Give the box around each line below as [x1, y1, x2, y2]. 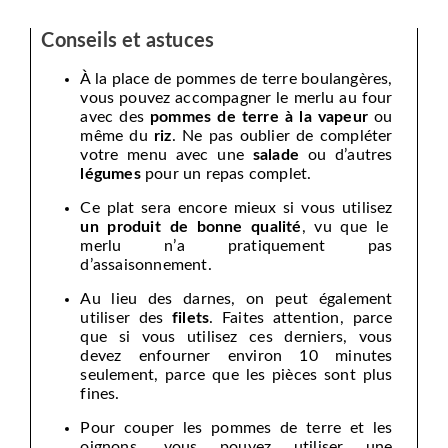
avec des [80, 108, 151, 125]
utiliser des [80, 309, 172, 326]
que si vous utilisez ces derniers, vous [80, 328, 393, 345]
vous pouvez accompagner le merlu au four [80, 89, 393, 106]
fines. [80, 385, 120, 402]
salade [252, 146, 299, 163]
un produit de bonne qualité [80, 218, 302, 235]
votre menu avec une [80, 146, 253, 163]
